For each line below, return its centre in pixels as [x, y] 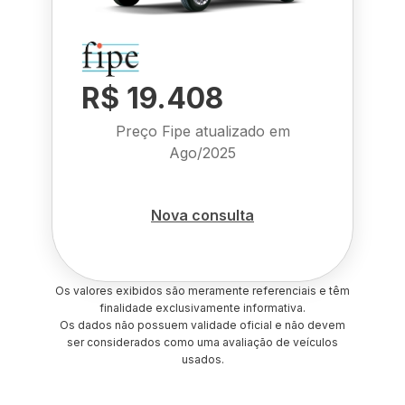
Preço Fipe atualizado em [202, 131]
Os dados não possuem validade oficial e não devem [202, 325]
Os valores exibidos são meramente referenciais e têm [202, 291]
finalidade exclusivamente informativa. [202, 308]
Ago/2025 [202, 153]
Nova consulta [202, 215]
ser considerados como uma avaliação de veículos [202, 342]
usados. [202, 359]
